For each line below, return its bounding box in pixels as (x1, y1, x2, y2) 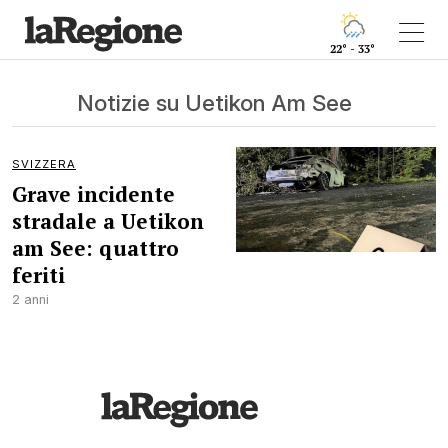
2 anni (12, 292, 49, 307)
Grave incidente (12, 180, 175, 208)
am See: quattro (12, 234, 179, 262)
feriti (12, 261, 65, 289)
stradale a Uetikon (12, 207, 204, 235)
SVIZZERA (12, 157, 76, 171)
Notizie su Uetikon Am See (76, 89, 352, 116)
